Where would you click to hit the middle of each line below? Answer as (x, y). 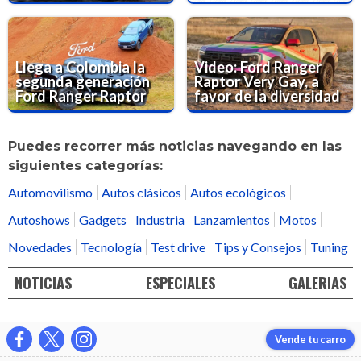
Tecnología (111, 247)
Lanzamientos (232, 219)
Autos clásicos (141, 192)
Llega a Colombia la (81, 66)
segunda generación (83, 81)
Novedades (40, 247)
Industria (160, 219)
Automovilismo (50, 192)
